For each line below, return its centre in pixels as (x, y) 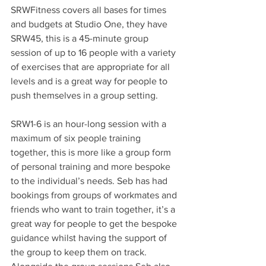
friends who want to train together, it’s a (94, 210)
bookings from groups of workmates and (95, 195)
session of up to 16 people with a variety (94, 53)
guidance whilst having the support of (90, 238)
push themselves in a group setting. (84, 96)
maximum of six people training (77, 138)
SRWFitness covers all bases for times (90, 10)
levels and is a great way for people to (90, 81)
